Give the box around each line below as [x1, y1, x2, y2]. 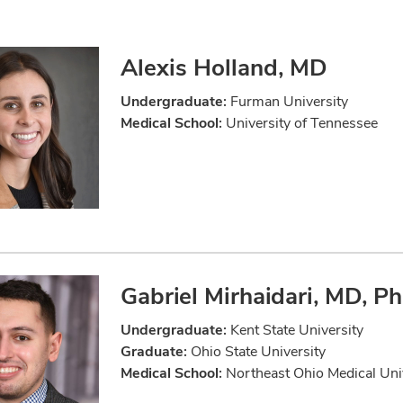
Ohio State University [187, 342, 326, 362]
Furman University [227, 92, 348, 112]
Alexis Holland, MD [121, 52, 327, 84]
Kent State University [227, 320, 363, 340]
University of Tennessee [222, 113, 378, 133]
